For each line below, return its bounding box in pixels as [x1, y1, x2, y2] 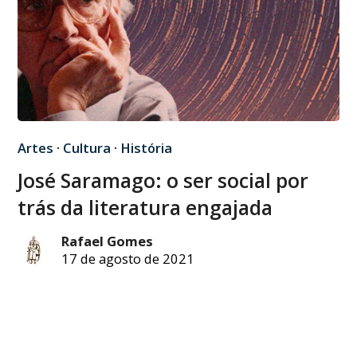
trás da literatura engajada [18, 194, 273, 222]
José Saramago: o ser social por [18, 167, 309, 194]
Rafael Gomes [61, 232, 154, 251]
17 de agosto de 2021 [61, 249, 195, 269]
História [120, 139, 173, 158]
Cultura [63, 139, 112, 158]
